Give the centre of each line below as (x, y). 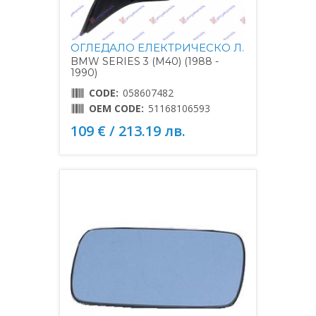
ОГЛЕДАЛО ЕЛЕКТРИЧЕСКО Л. (157, 48)
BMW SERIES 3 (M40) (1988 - (145, 62)
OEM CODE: (116, 109)
